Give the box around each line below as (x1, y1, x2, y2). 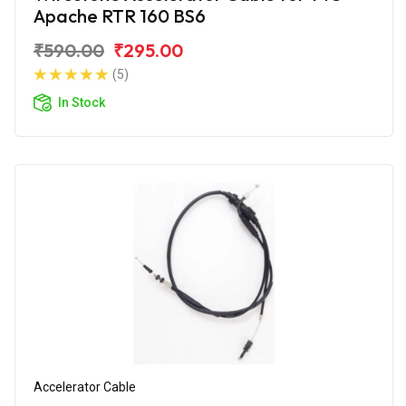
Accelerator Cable (34, 379, 136, 394)
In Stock (58, 94, 105, 110)
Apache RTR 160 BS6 (34, 4, 206, 27)
